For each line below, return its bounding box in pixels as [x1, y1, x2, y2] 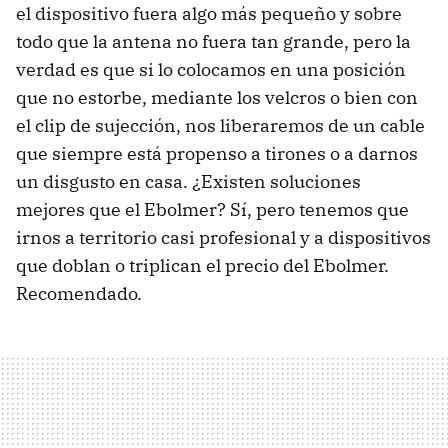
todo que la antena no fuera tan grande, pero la [16, 29, 411, 53]
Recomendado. [16, 281, 142, 305]
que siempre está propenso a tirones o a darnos [16, 141, 418, 165]
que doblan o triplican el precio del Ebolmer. [16, 253, 389, 277]
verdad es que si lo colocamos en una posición [16, 57, 406, 81]
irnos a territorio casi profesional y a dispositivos [16, 225, 431, 249]
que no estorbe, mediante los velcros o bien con [16, 85, 418, 109]
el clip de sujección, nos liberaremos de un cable [16, 113, 425, 137]
